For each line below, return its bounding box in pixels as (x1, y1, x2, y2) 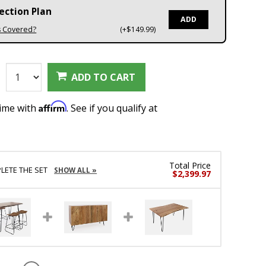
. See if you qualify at (66, 102, 158, 115)
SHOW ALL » (54, 166, 97, 175)
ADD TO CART (71, 70, 136, 84)
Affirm (39, 100, 67, 112)
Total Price (169, 160, 211, 172)
